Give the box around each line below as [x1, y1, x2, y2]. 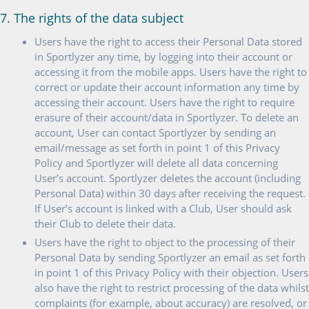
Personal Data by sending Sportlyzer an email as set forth [34, 250, 306, 264]
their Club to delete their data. [34, 217, 176, 230]
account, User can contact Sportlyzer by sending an [34, 126, 276, 139]
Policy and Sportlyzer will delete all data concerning [34, 156, 278, 170]
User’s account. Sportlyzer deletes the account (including [34, 171, 301, 185]
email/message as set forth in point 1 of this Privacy [34, 141, 280, 154]
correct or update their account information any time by [34, 80, 299, 94]
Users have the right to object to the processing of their [34, 235, 295, 249]
